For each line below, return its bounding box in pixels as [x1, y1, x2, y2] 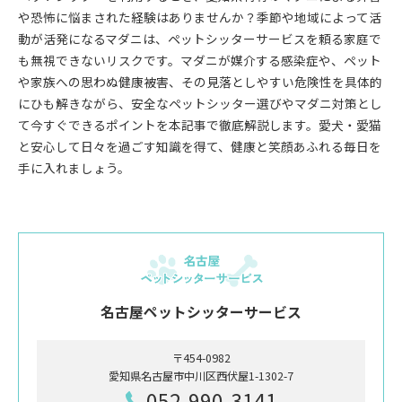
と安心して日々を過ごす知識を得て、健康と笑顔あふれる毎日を [18, 137, 381, 155]
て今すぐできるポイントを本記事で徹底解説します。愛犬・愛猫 [18, 116, 381, 134]
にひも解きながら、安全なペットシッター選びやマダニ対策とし [18, 94, 382, 112]
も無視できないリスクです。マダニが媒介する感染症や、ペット [18, 51, 381, 69]
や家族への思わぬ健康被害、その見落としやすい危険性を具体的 [18, 73, 382, 91]
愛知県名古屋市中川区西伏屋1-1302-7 [109, 367, 293, 384]
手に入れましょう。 [18, 159, 130, 177]
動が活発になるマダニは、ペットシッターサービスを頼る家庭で [18, 30, 381, 48]
